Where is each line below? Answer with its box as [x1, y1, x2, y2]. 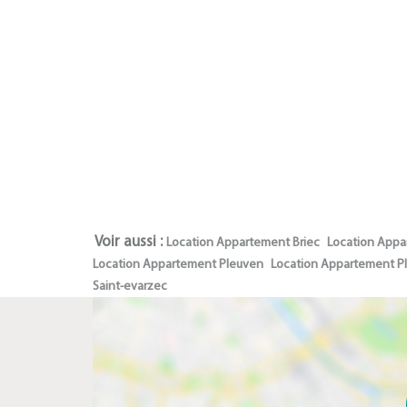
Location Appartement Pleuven [93, 258, 263, 272]
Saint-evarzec [93, 280, 167, 293]
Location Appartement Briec [166, 236, 320, 250]
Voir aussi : [94, 234, 163, 250]
